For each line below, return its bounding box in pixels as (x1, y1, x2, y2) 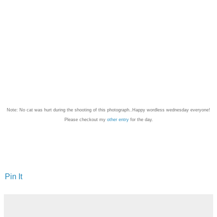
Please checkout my (64, 117, 107, 122)
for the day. (128, 117, 153, 122)
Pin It (5, 172, 22, 181)
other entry (107, 117, 129, 122)
